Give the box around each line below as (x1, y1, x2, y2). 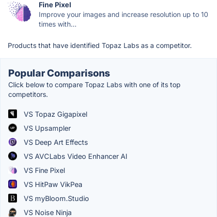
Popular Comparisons (8, 67, 110, 79)
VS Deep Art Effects (22, 138, 88, 146)
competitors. (8, 90, 48, 98)
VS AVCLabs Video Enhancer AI (22, 152, 127, 160)
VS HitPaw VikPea (22, 180, 82, 188)
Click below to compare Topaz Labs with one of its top (8, 80, 181, 89)
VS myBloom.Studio (22, 194, 89, 202)
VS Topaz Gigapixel (22, 109, 87, 118)
